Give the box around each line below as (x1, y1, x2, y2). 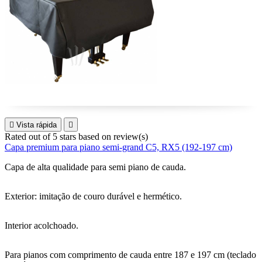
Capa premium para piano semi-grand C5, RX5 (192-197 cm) (5, 142, 232, 152)
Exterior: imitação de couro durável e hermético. (5, 191, 182, 201)
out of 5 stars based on (29, 132, 113, 142)
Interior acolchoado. (5, 220, 78, 230)
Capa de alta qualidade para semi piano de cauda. (5, 162, 186, 172)
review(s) (113, 132, 148, 142)
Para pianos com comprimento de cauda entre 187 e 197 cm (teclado (5, 250, 256, 260)
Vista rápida (16, 120, 57, 129)
